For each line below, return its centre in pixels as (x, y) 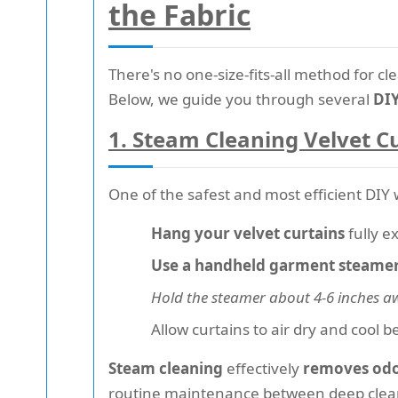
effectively (263, 369)
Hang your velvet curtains (248, 234)
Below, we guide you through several (241, 99)
